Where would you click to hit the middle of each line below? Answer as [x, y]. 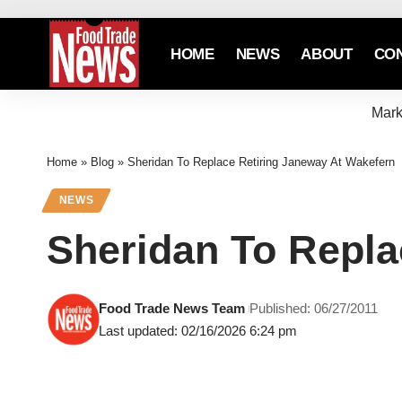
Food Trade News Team [172, 309]
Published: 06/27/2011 [314, 309]
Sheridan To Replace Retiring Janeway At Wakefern [261, 162]
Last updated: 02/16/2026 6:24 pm [198, 331]
